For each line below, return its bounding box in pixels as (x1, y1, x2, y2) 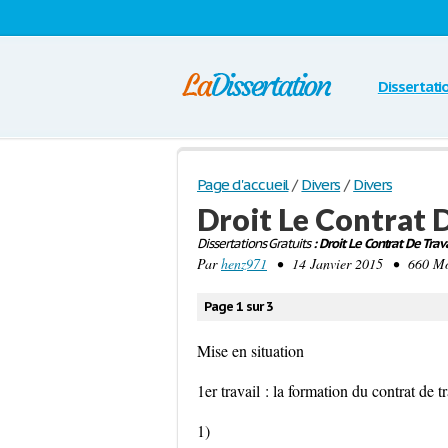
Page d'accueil (197, 175, 289, 194)
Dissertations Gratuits (197, 235, 311, 252)
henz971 (221, 254, 267, 273)
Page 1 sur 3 (204, 298, 273, 315)
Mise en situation (197, 340, 304, 361)
